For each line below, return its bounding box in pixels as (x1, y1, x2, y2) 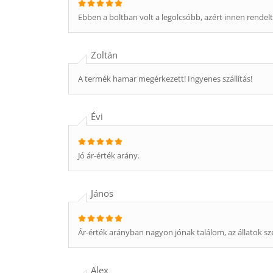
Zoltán (91, 49, 120, 61)
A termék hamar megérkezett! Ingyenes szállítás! (78, 73, 252, 84)
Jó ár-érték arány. (78, 150, 140, 161)
